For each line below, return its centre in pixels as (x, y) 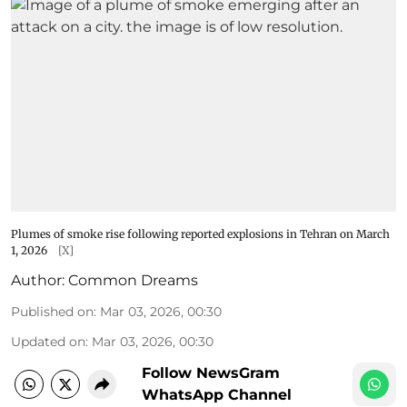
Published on (52, 311)
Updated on (48, 341)
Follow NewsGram (211, 372)
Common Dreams (133, 280)
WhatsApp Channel (217, 394)
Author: (38, 280)
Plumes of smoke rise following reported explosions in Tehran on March (200, 233)
